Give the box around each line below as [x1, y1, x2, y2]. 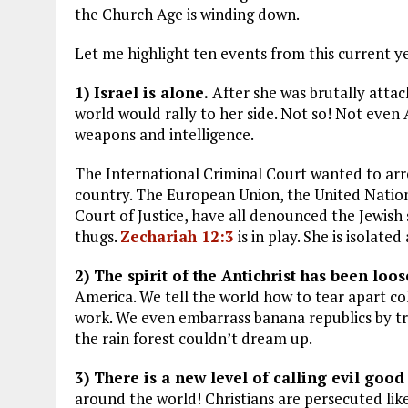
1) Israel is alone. [75, 82, 212, 104]
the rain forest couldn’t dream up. [75, 328, 312, 350]
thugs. [75, 226, 120, 248]
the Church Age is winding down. [75, 4, 300, 25]
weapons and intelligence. [75, 124, 254, 146]
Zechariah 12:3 [120, 226, 234, 248]
